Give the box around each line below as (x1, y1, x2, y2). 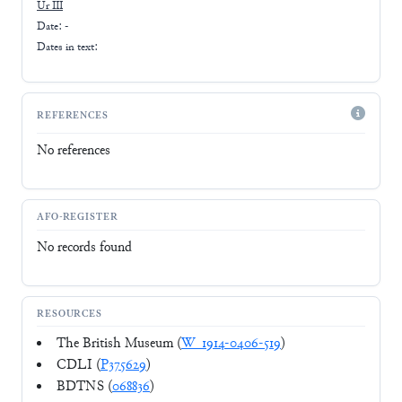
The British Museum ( (57, 335, 181, 354)
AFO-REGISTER (37, 211, 118, 225)
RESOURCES (37, 308, 103, 322)
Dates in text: (37, 39, 98, 55)
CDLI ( (57, 356, 100, 376)
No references (37, 141, 110, 161)
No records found (37, 238, 132, 258)
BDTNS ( (57, 378, 112, 398)
